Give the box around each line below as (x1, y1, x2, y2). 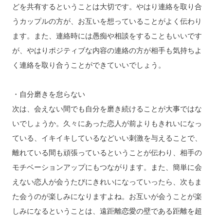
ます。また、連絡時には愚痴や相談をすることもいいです (12, 30, 202, 40)
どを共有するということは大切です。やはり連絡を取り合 (12, 1, 202, 11)
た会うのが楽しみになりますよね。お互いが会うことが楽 (12, 191, 202, 201)
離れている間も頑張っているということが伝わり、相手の (12, 147, 202, 158)
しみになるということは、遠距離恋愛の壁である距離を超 (12, 206, 202, 216)
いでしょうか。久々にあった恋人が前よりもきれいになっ (12, 118, 202, 128)
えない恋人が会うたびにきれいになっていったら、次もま (12, 177, 202, 187)
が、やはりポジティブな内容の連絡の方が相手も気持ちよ (12, 45, 202, 55)
